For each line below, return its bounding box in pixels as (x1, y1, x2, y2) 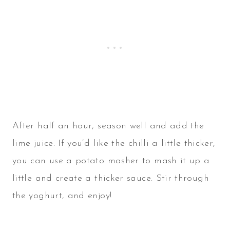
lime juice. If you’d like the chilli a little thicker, (12, 138, 216, 148)
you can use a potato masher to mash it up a (12, 156, 210, 166)
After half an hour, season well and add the (12, 121, 204, 131)
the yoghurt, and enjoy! (12, 190, 112, 201)
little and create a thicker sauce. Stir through (12, 173, 209, 183)
